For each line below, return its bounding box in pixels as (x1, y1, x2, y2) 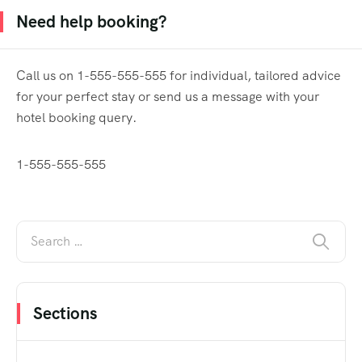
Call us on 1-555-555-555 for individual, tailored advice (16, 66, 341, 84)
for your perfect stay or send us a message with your (16, 87, 319, 105)
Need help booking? (16, 10, 166, 32)
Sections (33, 301, 97, 324)
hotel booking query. (16, 108, 137, 126)
